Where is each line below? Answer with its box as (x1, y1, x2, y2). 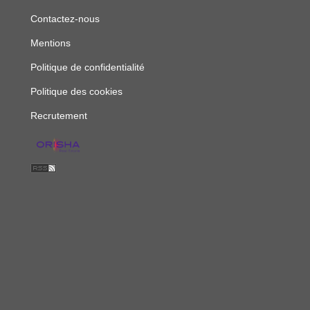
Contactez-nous (30, 13, 100, 24)
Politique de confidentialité (30, 62, 145, 73)
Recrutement (30, 110, 87, 121)
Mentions (30, 37, 71, 48)
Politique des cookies (30, 86, 122, 97)
